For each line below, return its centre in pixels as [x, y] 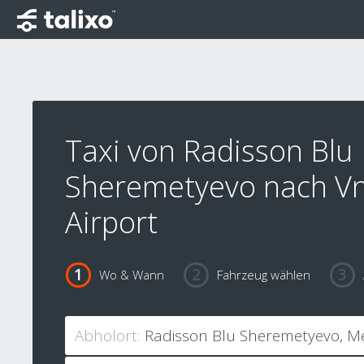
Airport [111, 222]
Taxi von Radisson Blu [209, 151]
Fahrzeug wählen [263, 275]
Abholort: [107, 336]
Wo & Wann [131, 275]
